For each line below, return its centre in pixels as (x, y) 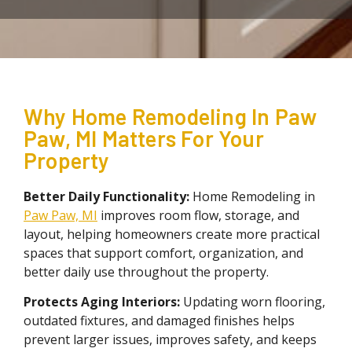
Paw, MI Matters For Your (144, 138)
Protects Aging (71, 302)
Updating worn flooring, (253, 302)
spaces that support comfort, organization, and (163, 253)
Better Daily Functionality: (106, 196)
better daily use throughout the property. (146, 271)
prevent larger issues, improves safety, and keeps (170, 340)
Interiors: (151, 302)
